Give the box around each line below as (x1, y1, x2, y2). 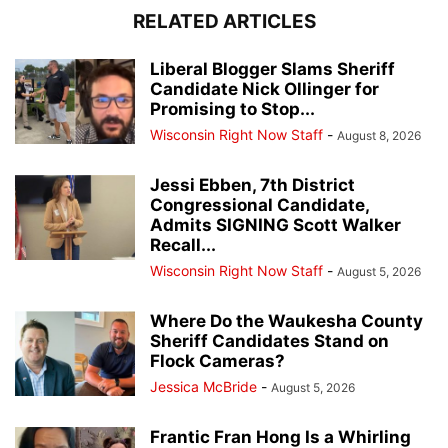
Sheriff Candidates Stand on (150, 330, 389, 351)
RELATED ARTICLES (132, 9, 316, 33)
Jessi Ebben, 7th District (150, 174, 355, 195)
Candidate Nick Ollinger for (150, 78, 379, 99)
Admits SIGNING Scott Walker (150, 214, 401, 235)
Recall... (150, 234, 216, 255)
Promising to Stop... (150, 98, 315, 119)
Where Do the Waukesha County (150, 310, 423, 331)
